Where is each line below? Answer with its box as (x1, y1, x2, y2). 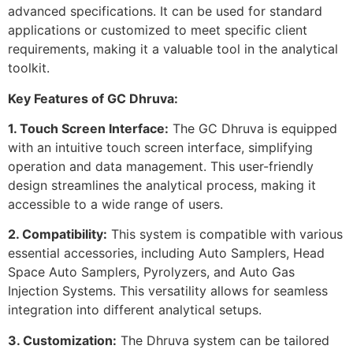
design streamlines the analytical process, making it (8, 176, 316, 193)
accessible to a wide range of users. (8, 195, 223, 212)
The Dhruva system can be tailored (117, 332, 329, 348)
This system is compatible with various (107, 226, 343, 243)
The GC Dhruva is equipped (169, 120, 337, 136)
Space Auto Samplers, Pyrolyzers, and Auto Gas (8, 264, 295, 281)
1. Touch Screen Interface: (8, 120, 169, 136)
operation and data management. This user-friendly (8, 158, 314, 174)
